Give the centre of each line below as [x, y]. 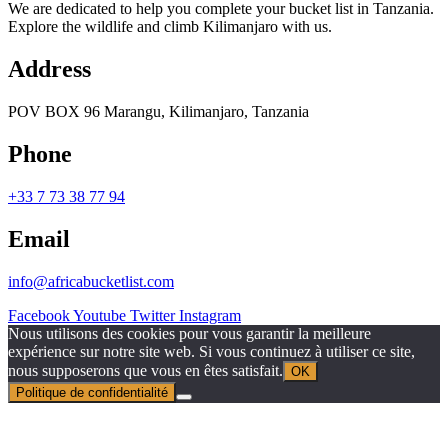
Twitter [152, 315]
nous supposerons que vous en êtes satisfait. [145, 370]
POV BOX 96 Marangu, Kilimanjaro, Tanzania [158, 112]
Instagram [210, 315]
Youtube [99, 315]
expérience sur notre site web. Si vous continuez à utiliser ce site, [211, 351]
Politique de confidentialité [92, 392]
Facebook [39, 315]
